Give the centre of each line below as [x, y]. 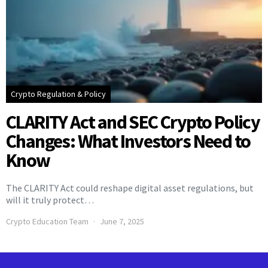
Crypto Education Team [47, 222]
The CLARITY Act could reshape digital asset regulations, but [130, 188]
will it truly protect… [50, 200]
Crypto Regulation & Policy [58, 94]
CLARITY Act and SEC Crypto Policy [133, 122]
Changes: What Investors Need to [128, 141]
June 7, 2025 [122, 222]
